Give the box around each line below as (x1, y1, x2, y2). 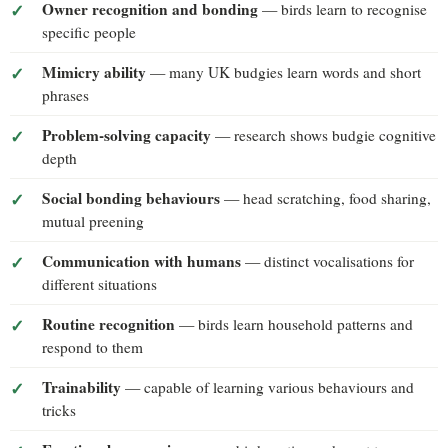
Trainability (42, 375, 121, 398)
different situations (42, 273, 157, 294)
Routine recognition (42, 312, 175, 335)
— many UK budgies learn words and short (146, 61, 421, 82)
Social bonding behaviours (42, 186, 220, 209)
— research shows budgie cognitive (211, 124, 436, 145)
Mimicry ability (42, 60, 146, 83)
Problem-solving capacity (42, 123, 211, 146)
